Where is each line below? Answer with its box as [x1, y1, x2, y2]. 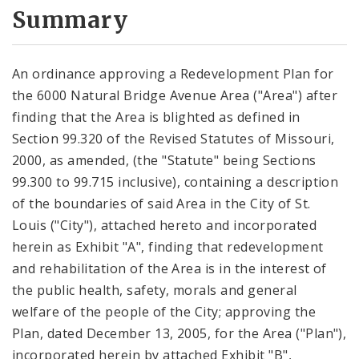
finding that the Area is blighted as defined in [12, 107, 301, 126]
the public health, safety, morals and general [12, 280, 297, 299]
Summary [12, 5, 128, 34]
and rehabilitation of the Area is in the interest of [12, 259, 327, 277]
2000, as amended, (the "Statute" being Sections [12, 151, 317, 169]
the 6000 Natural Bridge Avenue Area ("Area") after [12, 86, 338, 104]
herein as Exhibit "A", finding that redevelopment [12, 237, 324, 256]
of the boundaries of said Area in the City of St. [12, 194, 311, 212]
